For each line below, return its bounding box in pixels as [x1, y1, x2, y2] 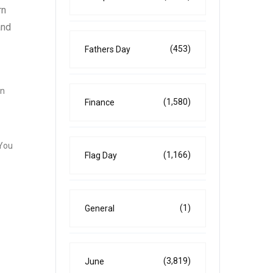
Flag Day [85, 151, 117, 160]
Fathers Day [85, 44, 130, 54]
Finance [85, 97, 115, 107]
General [85, 204, 115, 213]
